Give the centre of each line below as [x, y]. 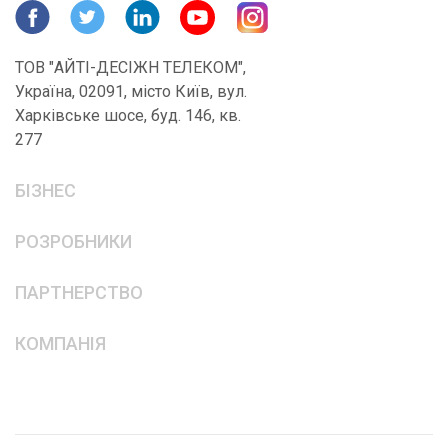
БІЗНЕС [45, 191]
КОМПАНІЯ [60, 344]
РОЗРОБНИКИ [73, 242]
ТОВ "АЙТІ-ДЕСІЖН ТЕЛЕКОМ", [130, 68]
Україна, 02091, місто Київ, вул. [131, 92]
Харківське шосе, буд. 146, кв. [128, 116]
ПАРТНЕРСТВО [79, 293]
